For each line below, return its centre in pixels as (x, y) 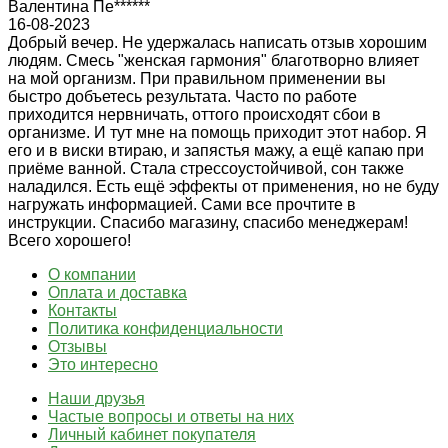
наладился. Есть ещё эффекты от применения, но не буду (223, 186)
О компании (92, 274)
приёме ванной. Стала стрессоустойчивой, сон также (206, 168)
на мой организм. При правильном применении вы (197, 78)
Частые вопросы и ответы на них (171, 416)
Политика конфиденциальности (165, 328)
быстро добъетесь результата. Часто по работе (182, 96)
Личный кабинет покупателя (152, 434)
